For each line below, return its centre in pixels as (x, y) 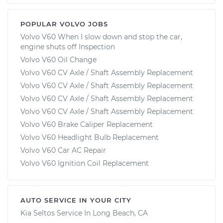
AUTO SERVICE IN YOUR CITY (76, 200)
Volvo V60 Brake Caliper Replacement (87, 124)
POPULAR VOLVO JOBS (64, 24)
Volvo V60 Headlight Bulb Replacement (90, 137)
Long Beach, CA (120, 213)
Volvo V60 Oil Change (58, 59)
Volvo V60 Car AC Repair (63, 150)
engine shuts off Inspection (68, 47)
